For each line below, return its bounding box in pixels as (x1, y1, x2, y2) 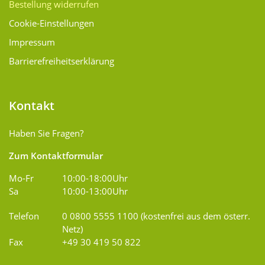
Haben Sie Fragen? (9, 127, 83, 140)
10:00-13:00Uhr (62, 185, 128, 198)
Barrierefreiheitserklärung (9, 55, 114, 67)
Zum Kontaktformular (9, 150, 103, 162)
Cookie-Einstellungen (9, 17, 94, 30)
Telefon (9, 210, 39, 222)
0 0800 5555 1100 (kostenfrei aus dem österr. (62, 210, 250, 222)
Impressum (9, 36, 55, 49)
